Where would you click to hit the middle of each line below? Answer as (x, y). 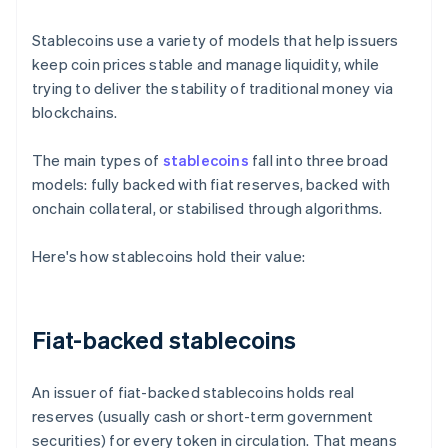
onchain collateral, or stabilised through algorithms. (207, 208)
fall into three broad (318, 160)
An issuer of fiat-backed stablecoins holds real (193, 392)
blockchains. (75, 112)
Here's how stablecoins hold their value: (168, 256)
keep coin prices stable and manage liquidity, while (206, 64)
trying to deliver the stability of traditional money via (213, 88)
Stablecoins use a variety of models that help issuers (215, 40)
